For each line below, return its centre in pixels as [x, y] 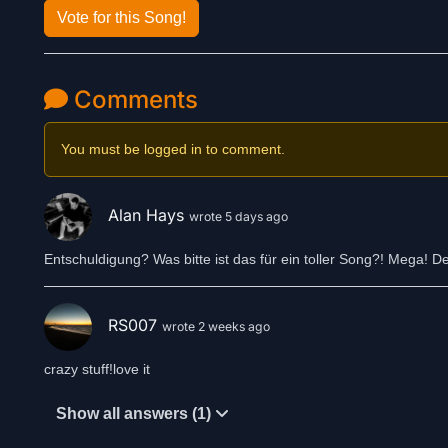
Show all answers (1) [135, 413]
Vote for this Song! [121, 17]
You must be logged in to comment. [173, 149]
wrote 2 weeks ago [216, 327]
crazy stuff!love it [97, 369]
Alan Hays [148, 215]
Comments [133, 99]
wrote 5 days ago [238, 217]
